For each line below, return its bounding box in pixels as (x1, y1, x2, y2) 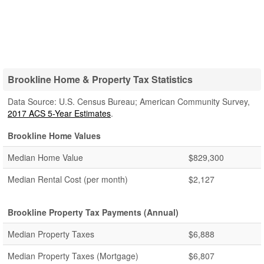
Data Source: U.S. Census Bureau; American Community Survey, (8, 95, 250, 107)
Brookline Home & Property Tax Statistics (8, 72, 193, 86)
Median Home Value (8, 151, 83, 163)
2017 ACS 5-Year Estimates (8, 107, 111, 119)
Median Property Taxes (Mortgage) (8, 250, 138, 262)
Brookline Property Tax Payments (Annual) (8, 206, 179, 218)
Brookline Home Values (8, 130, 101, 141)
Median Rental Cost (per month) (8, 173, 128, 185)
